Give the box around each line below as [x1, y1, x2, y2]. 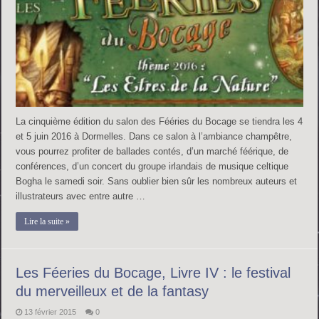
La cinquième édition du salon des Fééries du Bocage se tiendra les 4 [16, 116, 303, 127]
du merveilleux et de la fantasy [16, 283, 209, 300]
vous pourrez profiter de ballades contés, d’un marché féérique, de [16, 146, 289, 157]
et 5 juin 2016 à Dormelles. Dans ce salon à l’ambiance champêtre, [16, 131, 293, 142]
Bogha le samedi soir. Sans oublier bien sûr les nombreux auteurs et [16, 176, 298, 187]
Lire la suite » [24, 216, 70, 227]
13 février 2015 [24, 308, 77, 317]
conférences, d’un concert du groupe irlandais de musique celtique [16, 161, 289, 172]
